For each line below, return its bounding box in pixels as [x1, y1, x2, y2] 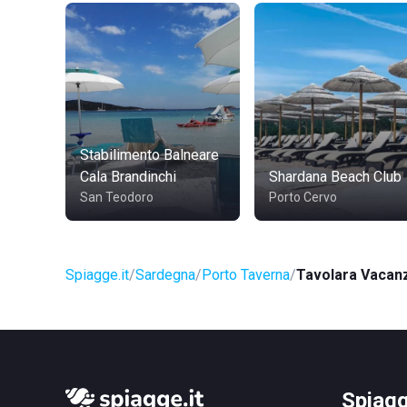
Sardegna [135, 266, 195, 283]
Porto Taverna [202, 266, 290, 283]
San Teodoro [80, 190, 154, 204]
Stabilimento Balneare [80, 146, 219, 164]
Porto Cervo [269, 190, 337, 204]
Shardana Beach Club [269, 168, 402, 185]
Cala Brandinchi [80, 168, 176, 185]
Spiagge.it [65, 266, 129, 283]
